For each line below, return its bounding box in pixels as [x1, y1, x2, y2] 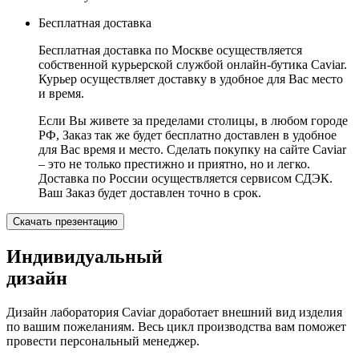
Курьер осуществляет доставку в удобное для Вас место [38, 72, 343, 87]
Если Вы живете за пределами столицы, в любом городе [38, 114, 348, 128]
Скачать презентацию [13, 216, 118, 228]
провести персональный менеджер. [6, 334, 200, 349]
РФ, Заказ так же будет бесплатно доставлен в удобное [38, 128, 337, 143]
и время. [38, 87, 84, 101]
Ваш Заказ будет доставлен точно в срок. [38, 186, 261, 200]
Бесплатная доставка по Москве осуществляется [38, 43, 302, 58]
